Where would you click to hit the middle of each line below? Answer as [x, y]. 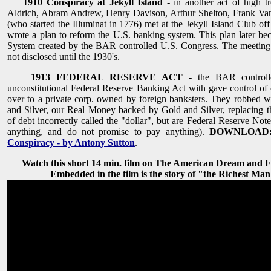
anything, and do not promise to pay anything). [108, 132]
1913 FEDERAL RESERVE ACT [107, 77]
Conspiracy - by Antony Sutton [71, 143]
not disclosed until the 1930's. [64, 57]
